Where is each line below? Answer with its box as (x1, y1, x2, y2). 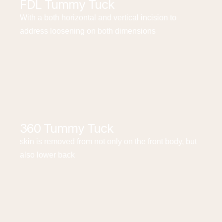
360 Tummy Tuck (20, 121, 113, 136)
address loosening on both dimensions (20, 27, 156, 35)
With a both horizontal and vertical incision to (20, 13, 176, 22)
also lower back (20, 151, 75, 159)
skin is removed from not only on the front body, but (20, 137, 197, 146)
